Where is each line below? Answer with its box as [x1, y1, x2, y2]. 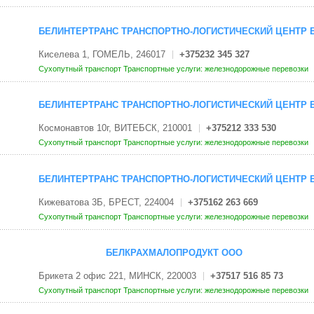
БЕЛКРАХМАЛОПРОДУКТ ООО [106, 247, 243, 259]
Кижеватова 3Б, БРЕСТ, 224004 [38, 196, 174, 207]
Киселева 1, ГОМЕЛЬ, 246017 [38, 48, 165, 60]
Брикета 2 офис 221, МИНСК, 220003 [38, 271, 196, 282]
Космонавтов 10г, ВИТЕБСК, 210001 [38, 123, 192, 134]
